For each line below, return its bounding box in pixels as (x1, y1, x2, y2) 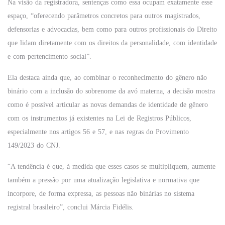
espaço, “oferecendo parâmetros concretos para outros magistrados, (8, 12, 200, 20)
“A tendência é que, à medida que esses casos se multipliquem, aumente (8, 163, 215, 170)
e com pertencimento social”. (8, 53, 91, 60)
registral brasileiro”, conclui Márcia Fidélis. (8, 203, 134, 211)
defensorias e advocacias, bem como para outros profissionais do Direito (8, 26, 217, 33)
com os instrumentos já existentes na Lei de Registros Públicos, (8, 115, 191, 122)
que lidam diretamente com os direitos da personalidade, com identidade (8, 39, 217, 47)
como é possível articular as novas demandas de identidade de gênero (8, 101, 208, 108)
